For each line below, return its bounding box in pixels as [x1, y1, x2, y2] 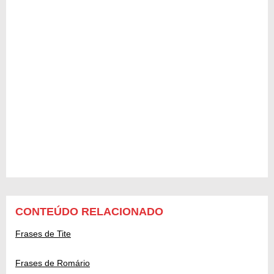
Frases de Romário [15, 257, 90, 268]
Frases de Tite [15, 228, 71, 239]
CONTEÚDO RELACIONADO [15, 205, 163, 218]
